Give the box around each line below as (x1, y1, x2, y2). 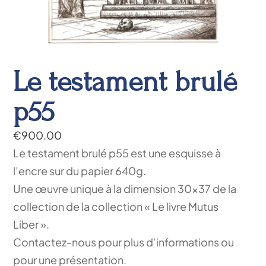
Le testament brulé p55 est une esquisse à (13, 146, 221, 160)
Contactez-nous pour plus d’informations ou (13, 235, 235, 249)
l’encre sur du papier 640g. (13, 164, 147, 178)
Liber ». (13, 217, 50, 231)
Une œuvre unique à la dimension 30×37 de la (13, 182, 237, 195)
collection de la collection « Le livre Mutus (13, 199, 219, 213)
